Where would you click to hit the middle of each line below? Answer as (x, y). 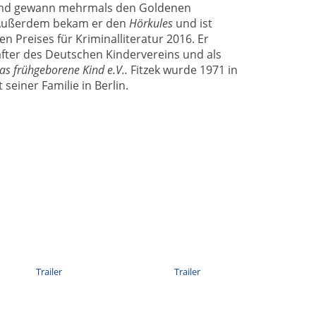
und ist (193, 23)
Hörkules (151, 23)
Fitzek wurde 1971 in (184, 69)
